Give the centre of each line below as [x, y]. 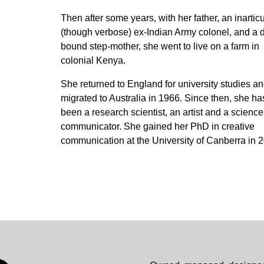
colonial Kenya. [93, 60]
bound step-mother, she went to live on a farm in [160, 46]
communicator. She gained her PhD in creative [158, 126]
